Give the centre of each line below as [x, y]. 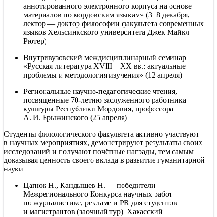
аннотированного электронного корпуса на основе [108, 6]
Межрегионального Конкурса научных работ [98, 194]
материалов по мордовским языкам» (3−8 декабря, [107, 15]
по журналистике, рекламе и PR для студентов [100, 202]
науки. [15, 169]
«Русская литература [58, 66]
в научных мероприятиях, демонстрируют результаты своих [103, 142]
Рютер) [35, 41]
